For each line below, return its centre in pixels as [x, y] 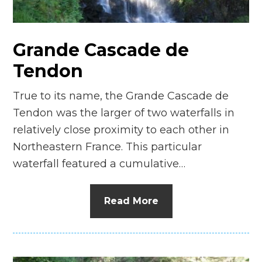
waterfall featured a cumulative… [99, 163]
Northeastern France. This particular [108, 146]
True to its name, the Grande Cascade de [121, 96]
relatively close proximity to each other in [121, 130]
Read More [131, 201]
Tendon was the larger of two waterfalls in [124, 113]
